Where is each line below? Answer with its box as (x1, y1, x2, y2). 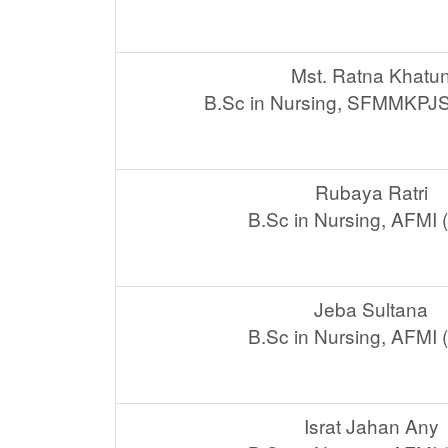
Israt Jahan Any (303, 412, 439, 440)
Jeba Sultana (314, 295, 428, 323)
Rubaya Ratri (314, 178, 428, 206)
